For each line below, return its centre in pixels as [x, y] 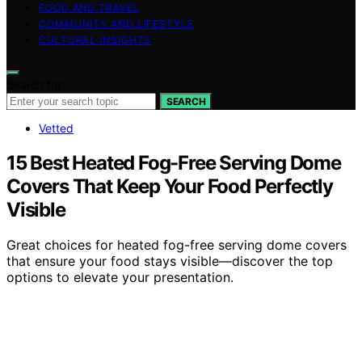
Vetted [56, 128]
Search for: [36, 84]
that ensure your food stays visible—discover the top [170, 261]
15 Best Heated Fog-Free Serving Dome [174, 162]
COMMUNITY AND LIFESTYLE [116, 23]
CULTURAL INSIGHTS [95, 40]
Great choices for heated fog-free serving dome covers [177, 245]
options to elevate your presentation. [120, 278]
